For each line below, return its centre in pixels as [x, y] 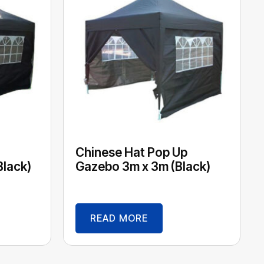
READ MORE [119, 218]
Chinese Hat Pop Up [131, 152]
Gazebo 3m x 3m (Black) [143, 166]
